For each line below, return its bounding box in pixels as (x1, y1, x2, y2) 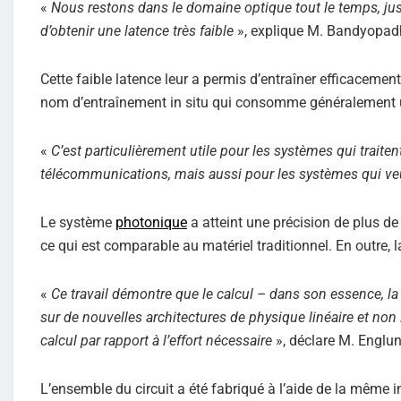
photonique (115, 213, 187, 231)
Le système (40, 213, 115, 231)
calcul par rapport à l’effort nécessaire (40, 331, 272, 349)
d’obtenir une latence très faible (40, 21, 234, 39)
